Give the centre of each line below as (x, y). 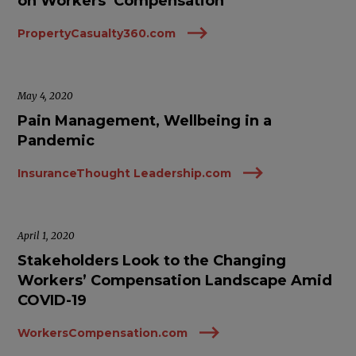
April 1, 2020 (46, 236)
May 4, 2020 (46, 96)
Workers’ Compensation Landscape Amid (175, 281)
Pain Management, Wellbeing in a (145, 121)
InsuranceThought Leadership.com (125, 173)
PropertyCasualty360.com (97, 33)
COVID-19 (52, 300)
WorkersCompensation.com (103, 333)
